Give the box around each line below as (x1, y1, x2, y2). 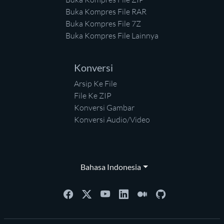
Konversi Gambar (74, 102, 134, 112)
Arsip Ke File (74, 78, 117, 88)
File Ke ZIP (74, 90, 111, 100)
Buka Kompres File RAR (65, 6, 146, 16)
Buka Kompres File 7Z (65, 18, 141, 28)
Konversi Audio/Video (74, 114, 150, 124)
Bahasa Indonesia (76, 162, 141, 171)
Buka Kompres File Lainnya (65, 30, 158, 40)
